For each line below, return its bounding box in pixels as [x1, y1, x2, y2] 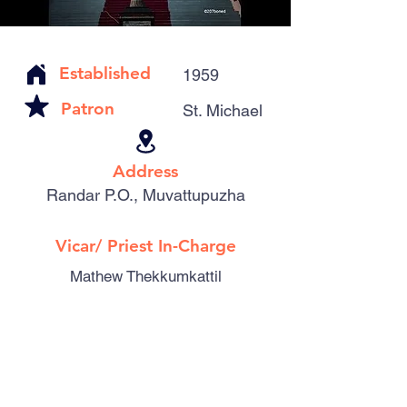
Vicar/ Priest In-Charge [55, 235, 236, 256]
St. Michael [183, 101, 263, 120]
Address [113, 161, 178, 182]
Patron [61, 98, 114, 119]
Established [58, 63, 151, 84]
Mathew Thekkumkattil [69, 267, 222, 285]
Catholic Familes [48, 300, 174, 321]
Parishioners [48, 328, 145, 349]
